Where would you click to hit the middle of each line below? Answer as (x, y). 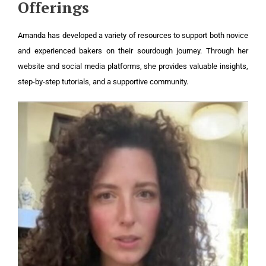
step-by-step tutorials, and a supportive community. (103, 82)
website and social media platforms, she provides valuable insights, (133, 66)
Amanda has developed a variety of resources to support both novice (133, 36)
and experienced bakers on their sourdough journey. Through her (133, 51)
